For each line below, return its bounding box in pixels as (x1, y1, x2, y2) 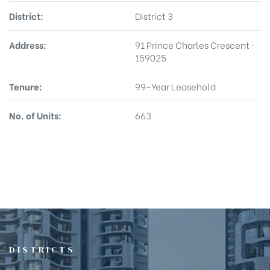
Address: (9, 37, 46, 51)
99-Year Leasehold (135, 79, 216, 93)
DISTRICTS (9, 243, 75, 256)
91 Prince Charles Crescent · (135, 37, 254, 51)
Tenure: (9, 79, 42, 93)
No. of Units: (9, 108, 61, 122)
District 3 (135, 8, 173, 22)
